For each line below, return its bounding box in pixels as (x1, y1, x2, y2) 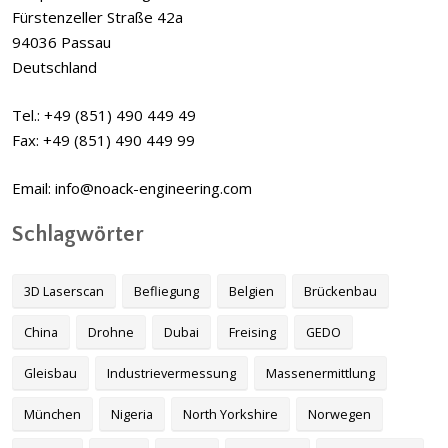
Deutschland (12, 57, 97, 78)
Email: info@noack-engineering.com (12, 178, 252, 199)
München (24, 405, 81, 424)
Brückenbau (304, 282, 377, 301)
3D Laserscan (24, 282, 104, 301)
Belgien (229, 282, 274, 301)
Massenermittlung (266, 364, 375, 383)
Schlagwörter (12, 222, 144, 248)
